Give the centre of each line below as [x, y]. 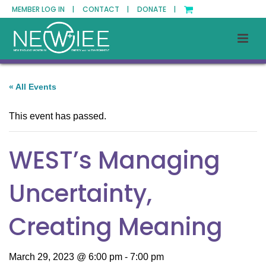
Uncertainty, [80, 194]
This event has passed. [58, 116]
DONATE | [156, 9]
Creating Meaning [116, 227]
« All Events [33, 87]
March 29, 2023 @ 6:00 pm [66, 257]
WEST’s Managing [115, 160]
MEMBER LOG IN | [43, 9]
